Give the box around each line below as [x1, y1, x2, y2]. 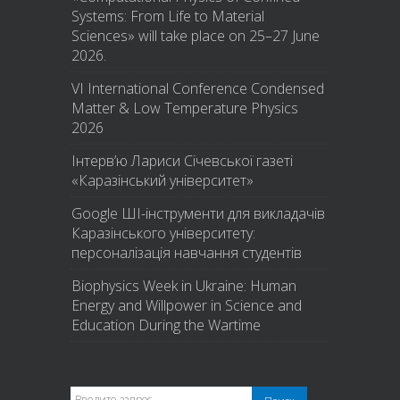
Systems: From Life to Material [71, 6, 264, 26]
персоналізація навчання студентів [71, 243, 302, 262]
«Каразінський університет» [71, 171, 254, 190]
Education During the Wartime [71, 315, 261, 335]
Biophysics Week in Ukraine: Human [71, 276, 296, 296]
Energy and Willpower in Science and [71, 296, 302, 315]
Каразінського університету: [71, 223, 255, 243]
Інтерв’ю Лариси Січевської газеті [71, 151, 293, 171]
